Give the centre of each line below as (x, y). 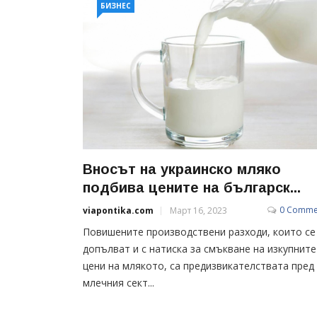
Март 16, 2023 (198, 210)
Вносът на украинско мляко (182, 169)
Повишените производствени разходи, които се (199, 231)
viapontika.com (118, 210)
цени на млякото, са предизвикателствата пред (198, 265)
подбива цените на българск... (192, 187)
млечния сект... (119, 282)
